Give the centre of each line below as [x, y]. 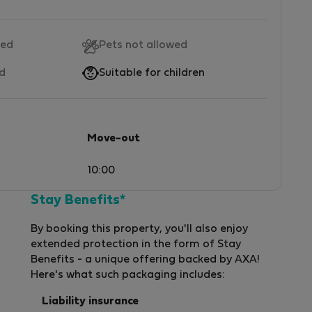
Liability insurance [90, 301]
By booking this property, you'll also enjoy [139, 229]
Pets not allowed [143, 46]
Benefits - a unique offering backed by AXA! [145, 259]
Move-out [114, 139]
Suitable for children [152, 73]
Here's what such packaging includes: [128, 275]
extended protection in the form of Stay [136, 244]
